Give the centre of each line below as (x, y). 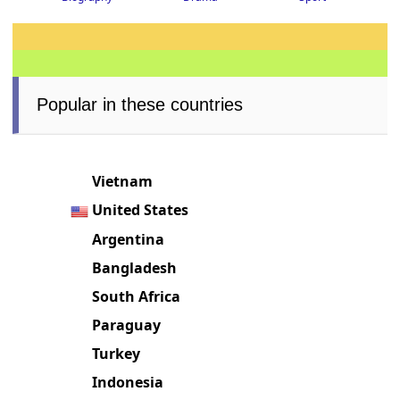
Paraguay (127, 325)
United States (141, 210)
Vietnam (123, 182)
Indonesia (128, 383)
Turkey (117, 354)
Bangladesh (135, 268)
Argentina (129, 240)
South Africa (137, 297)
